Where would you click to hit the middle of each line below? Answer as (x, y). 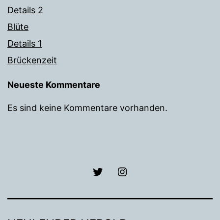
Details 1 (25, 43)
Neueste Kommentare (54, 84)
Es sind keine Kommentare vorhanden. (87, 108)
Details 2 (25, 10)
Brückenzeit (32, 60)
